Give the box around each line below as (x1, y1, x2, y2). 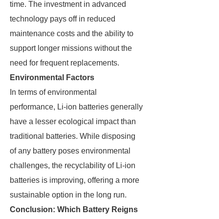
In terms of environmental (10, 88, 97, 96)
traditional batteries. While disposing (10, 132, 135, 140)
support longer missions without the (10, 44, 132, 52)
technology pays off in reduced (10, 15, 115, 23)
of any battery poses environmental (10, 147, 131, 155)
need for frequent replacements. (10, 59, 119, 67)
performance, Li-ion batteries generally (10, 103, 143, 111)
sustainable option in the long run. (10, 191, 127, 199)
